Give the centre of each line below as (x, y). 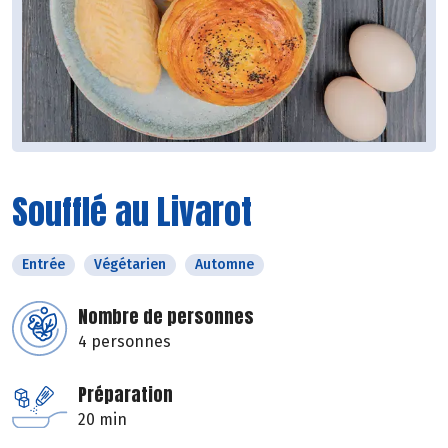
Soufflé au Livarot (132, 212)
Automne (224, 265)
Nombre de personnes (166, 317)
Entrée (43, 265)
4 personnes (124, 342)
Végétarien (130, 265)
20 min (102, 420)
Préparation (125, 395)
